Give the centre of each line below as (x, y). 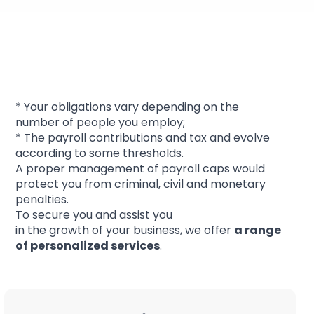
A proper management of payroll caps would (140, 168)
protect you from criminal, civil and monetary (141, 184)
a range (258, 230)
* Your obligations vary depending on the (127, 107)
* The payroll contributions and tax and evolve (143, 137)
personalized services (95, 245)
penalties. (42, 199)
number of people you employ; (100, 122)
